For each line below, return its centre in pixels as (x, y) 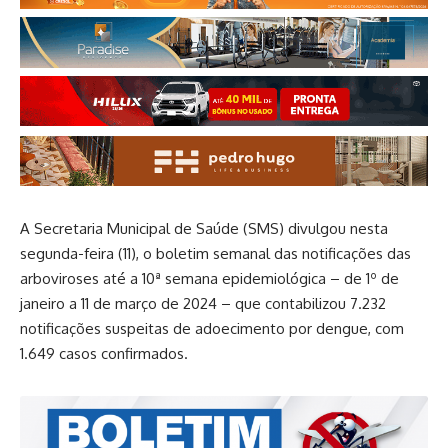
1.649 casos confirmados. (104, 354)
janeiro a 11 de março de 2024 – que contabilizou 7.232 (203, 304)
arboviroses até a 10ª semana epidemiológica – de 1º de (209, 279)
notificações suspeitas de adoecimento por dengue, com (212, 329)
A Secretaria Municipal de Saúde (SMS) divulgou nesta (204, 229)
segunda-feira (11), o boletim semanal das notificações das (215, 254)
